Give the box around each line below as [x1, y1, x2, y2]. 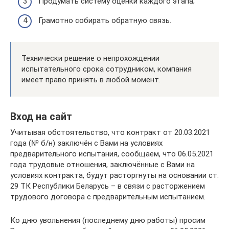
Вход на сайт [10, 111, 72, 123]
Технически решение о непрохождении [21, 53, 159, 63]
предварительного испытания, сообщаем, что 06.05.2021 [10, 149, 214, 158]
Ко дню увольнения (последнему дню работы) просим [10, 215, 205, 225]
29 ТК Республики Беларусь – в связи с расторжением [10, 181, 205, 191]
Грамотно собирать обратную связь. [38, 15, 171, 25]
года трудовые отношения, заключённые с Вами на [10, 159, 195, 169]
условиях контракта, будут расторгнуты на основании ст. [10, 170, 219, 180]
